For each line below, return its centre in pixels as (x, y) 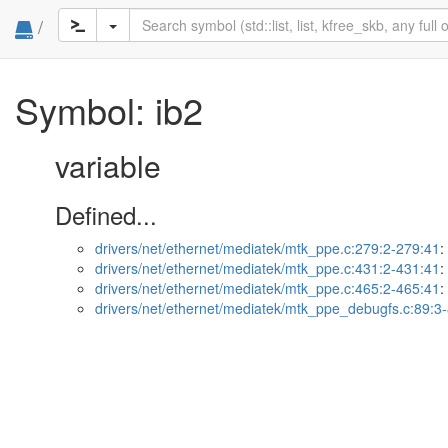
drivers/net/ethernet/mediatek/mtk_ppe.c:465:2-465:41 (267, 288)
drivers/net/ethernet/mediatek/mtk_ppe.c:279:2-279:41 (267, 248)
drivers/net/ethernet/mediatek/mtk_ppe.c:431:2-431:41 (267, 268)
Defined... (106, 214)
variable (108, 165)
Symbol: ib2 (109, 109)
